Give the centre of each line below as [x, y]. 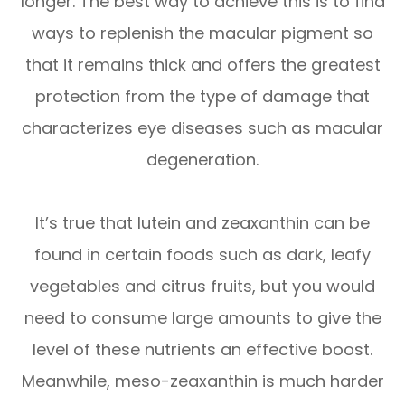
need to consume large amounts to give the [202, 317]
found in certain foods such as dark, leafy [202, 254]
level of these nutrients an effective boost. [202, 349]
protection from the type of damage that [202, 96]
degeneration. [202, 159]
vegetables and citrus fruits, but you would [202, 286]
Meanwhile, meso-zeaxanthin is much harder [202, 381]
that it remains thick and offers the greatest [202, 64]
